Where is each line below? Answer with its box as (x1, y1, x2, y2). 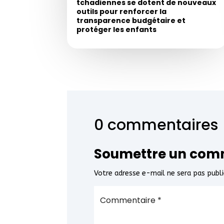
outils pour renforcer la (76, 6, 167, 17)
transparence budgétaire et (76, 15, 186, 26)
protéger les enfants (76, 24, 157, 35)
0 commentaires (94, 114, 218, 135)
